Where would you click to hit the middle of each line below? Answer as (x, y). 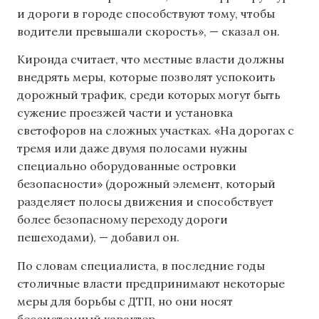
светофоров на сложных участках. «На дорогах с (156, 131)
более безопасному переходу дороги (122, 220)
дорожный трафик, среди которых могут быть (149, 95)
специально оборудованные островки (127, 166)
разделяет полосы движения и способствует (145, 202)
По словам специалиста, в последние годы (141, 265)
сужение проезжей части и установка (125, 113)
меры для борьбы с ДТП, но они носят (125, 301)
